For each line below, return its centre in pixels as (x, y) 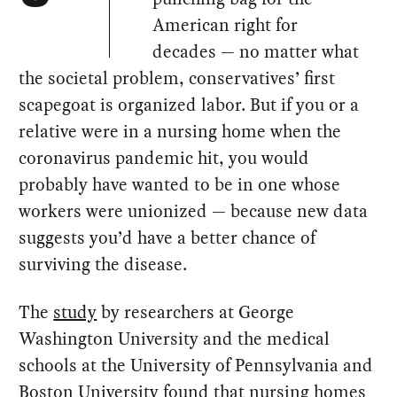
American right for (226, 24)
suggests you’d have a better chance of (167, 237)
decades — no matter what (256, 51)
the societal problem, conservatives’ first (177, 78)
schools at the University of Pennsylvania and (196, 365)
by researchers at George (196, 311)
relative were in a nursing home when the (180, 131)
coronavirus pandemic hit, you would (164, 157)
